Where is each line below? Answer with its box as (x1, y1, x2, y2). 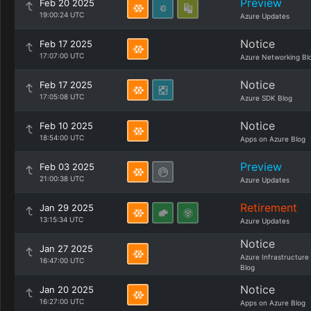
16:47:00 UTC (40, 256, 84, 264)
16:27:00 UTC (40, 297, 84, 305)
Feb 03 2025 (40, 161, 94, 172)
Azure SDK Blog (240, 94, 292, 102)
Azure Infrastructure (240, 253, 309, 261)
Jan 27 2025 (40, 243, 93, 254)
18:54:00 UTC (40, 133, 84, 142)
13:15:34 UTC (40, 215, 83, 224)
